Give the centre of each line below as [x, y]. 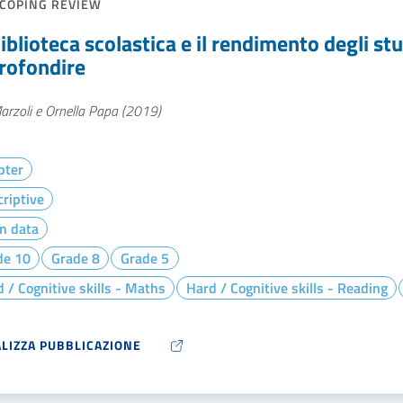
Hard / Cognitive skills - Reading [287, 288]
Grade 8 [75, 258]
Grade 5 [144, 258]
